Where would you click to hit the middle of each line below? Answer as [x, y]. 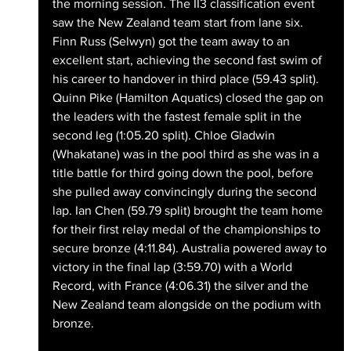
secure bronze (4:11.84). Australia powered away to [191, 248]
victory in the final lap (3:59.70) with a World [174, 266]
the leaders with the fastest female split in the [178, 116]
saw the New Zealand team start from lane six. [179, 22]
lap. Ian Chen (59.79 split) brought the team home [189, 210]
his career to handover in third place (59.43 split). [187, 78]
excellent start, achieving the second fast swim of [188, 60]
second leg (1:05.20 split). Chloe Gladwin [165, 135]
